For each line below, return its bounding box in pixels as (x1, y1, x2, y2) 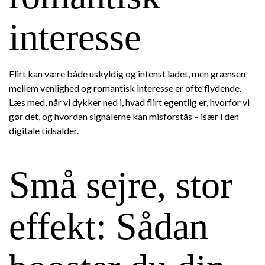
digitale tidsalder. (9, 125, 79, 136)
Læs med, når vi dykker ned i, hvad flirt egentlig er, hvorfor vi (9, 96, 250, 108)
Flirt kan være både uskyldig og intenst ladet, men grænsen (9, 68, 245, 79)
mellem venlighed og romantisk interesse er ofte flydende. (9, 82, 241, 93)
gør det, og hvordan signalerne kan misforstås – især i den (9, 111, 239, 122)
